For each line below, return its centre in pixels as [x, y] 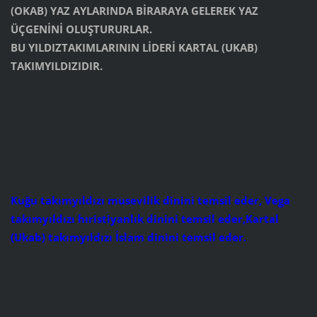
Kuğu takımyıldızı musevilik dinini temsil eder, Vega [150, 200]
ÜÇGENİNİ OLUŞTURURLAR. [81, 29]
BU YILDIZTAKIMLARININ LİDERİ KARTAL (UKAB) [134, 47]
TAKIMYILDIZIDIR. [56, 65]
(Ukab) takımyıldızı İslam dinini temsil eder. [128, 237]
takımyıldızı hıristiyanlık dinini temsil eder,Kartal [144, 218]
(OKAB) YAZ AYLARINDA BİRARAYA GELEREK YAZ [134, 10]
